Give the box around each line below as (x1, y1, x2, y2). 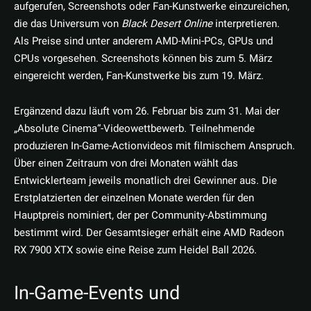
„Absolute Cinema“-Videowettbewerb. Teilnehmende (14, 121, 255, 137)
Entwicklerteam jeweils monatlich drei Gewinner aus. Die (14, 173, 277, 189)
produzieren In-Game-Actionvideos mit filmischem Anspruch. (14, 138, 295, 154)
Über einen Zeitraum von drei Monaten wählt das (14, 155, 238, 171)
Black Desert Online (121, 16, 212, 32)
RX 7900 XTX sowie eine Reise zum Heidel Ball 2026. (14, 242, 257, 258)
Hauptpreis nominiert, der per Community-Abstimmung (14, 208, 267, 224)
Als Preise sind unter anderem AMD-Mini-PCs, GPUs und (14, 33, 273, 49)
